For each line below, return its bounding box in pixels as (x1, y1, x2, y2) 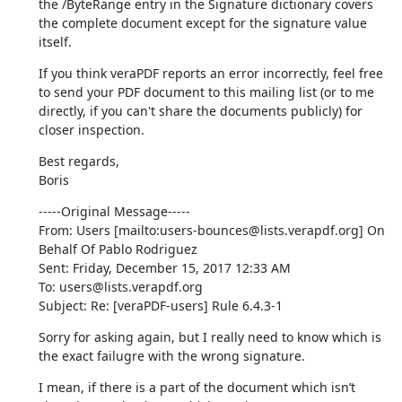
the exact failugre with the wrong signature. (38, 346, 305, 364)
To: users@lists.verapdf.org (38, 277, 203, 295)
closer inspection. (38, 120, 144, 138)
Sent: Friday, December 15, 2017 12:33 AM (38, 258, 291, 276)
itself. (38, 32, 72, 50)
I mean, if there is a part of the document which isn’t (38, 378, 355, 396)
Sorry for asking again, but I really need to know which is (38, 328, 381, 345)
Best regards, (38, 152, 119, 170)
